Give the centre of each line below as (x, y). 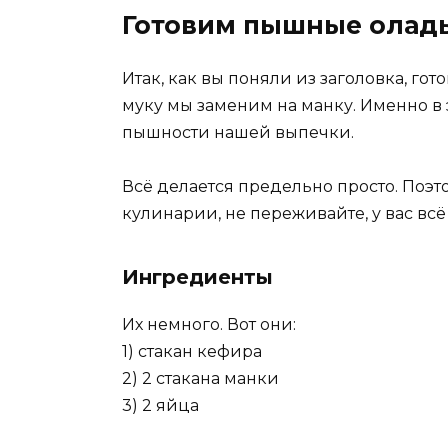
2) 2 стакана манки (200, 379)
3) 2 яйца (160, 406)
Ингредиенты (197, 277)
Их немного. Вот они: (209, 325)
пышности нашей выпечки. (238, 132)
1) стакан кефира (192, 352)
